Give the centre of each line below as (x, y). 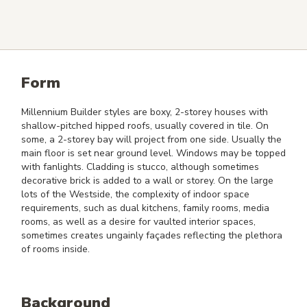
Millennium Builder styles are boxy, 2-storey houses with (145, 112)
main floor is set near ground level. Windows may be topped (153, 153)
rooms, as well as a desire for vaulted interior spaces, (138, 222)
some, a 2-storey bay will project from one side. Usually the (151, 140)
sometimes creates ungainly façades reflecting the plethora (152, 236)
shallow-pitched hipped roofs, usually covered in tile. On (145, 126)
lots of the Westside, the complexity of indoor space (135, 195)
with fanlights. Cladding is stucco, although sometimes (140, 167)
